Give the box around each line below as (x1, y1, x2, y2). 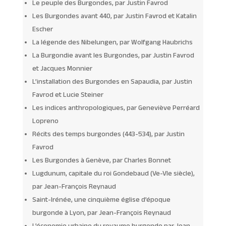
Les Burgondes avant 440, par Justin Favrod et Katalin (32, 11, 197, 20)
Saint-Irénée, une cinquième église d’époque (32, 195, 171, 203)
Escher (32, 24, 53, 33)
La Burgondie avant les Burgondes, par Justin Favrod (32, 50, 194, 59)
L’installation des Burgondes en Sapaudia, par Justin (32, 77, 192, 85)
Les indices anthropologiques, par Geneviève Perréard (32, 103, 200, 111)
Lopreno (32, 116, 59, 125)
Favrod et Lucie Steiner (32, 90, 103, 98)
